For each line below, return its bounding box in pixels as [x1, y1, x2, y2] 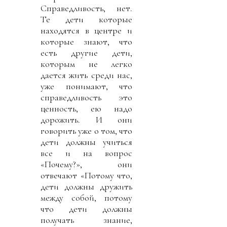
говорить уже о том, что [41, 125, 132, 136]
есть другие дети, [41, 47, 132, 58]
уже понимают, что [41, 80, 132, 92]
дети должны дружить [41, 180, 132, 192]
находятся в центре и [41, 24, 132, 36]
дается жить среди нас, [41, 69, 132, 81]
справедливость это [41, 91, 132, 103]
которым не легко [41, 58, 132, 69]
